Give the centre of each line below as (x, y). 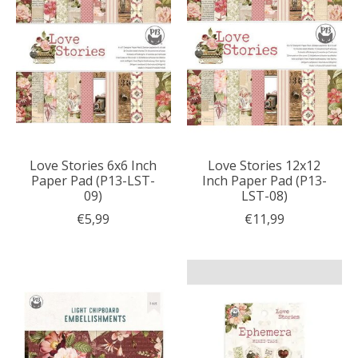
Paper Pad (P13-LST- (93, 180)
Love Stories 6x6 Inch (93, 165)
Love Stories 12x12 (265, 165)
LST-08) (264, 195)
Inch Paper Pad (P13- (264, 180)
